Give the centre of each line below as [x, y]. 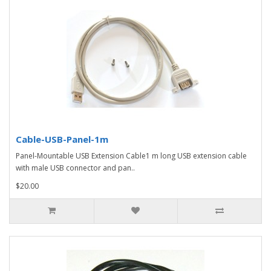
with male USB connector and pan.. [75, 168]
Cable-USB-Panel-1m [62, 139]
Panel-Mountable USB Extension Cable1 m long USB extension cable [131, 155]
